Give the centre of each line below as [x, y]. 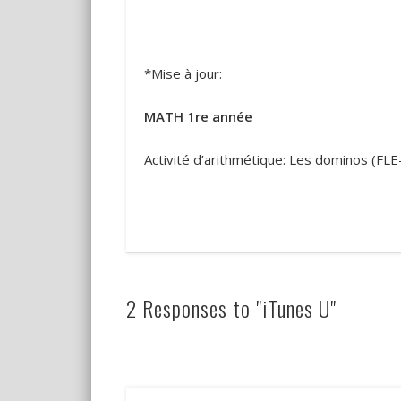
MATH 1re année [198, 116]
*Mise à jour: [183, 73]
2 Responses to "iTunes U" [231, 307]
